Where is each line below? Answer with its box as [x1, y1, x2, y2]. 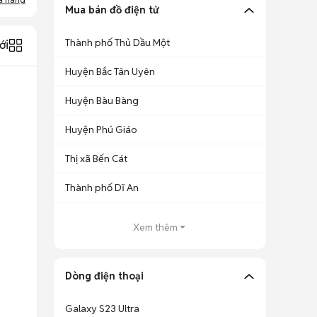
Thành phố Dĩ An [65, 181, 139, 194]
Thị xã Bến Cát [65, 152, 127, 165]
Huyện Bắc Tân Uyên [65, 65, 155, 78]
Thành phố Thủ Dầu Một [65, 36, 170, 49]
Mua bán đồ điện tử [65, 4, 158, 16]
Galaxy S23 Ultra [65, 302, 139, 315]
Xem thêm [132, 221, 178, 234]
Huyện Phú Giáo [65, 123, 137, 136]
